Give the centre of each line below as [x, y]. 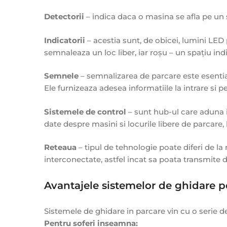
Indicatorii [65, 40]
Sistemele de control [85, 111]
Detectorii [64, 17]
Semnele [61, 76]
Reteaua [60, 147]
